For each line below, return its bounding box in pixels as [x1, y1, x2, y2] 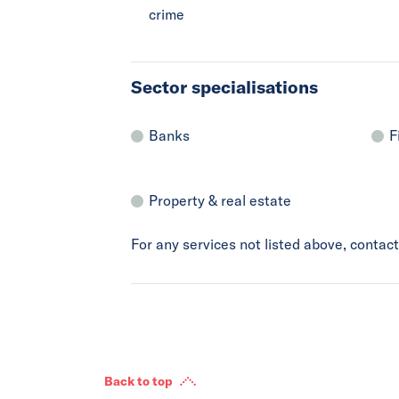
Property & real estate [149, 191, 291, 210]
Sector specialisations [131, 76, 318, 99]
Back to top [104, 373, 173, 390]
